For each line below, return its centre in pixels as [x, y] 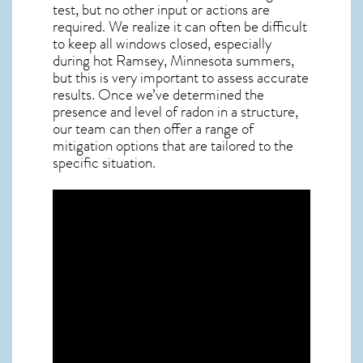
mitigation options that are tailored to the [173, 146]
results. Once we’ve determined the [158, 95]
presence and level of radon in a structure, [175, 112]
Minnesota [201, 61]
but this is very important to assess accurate [181, 78]
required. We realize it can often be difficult [180, 27]
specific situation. [104, 163]
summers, [263, 61]
